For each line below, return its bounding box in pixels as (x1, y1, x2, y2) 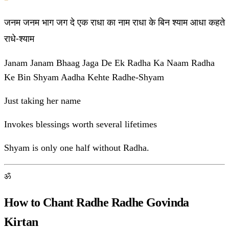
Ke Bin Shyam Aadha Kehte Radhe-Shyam (4, 72, 164, 83)
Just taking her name (4, 96, 81, 106)
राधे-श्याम (4, 32, 34, 45)
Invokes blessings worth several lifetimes (4, 119, 157, 130)
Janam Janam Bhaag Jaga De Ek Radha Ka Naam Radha (4, 58, 215, 68)
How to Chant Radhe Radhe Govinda (4, 196, 189, 210)
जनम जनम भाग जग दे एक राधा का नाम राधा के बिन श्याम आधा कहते (4, 16, 225, 29)
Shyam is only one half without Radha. (4, 143, 149, 153)
